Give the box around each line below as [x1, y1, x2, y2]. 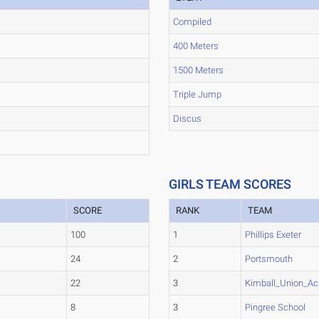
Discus [173, 113, 202, 124]
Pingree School [245, 302, 306, 313]
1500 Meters [173, 65, 224, 75]
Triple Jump [173, 89, 222, 100]
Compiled [173, 16, 212, 27]
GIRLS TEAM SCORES [169, 177, 292, 192]
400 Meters [173, 41, 219, 51]
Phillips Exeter [245, 229, 302, 240]
